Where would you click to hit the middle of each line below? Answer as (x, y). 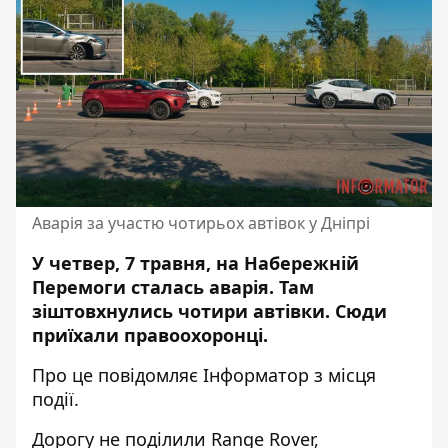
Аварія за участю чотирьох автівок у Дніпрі (201, 223)
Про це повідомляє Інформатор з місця (204, 375)
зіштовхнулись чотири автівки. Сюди (209, 311)
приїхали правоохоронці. (150, 335)
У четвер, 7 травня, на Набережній (195, 263)
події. (55, 399)
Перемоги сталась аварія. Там (173, 287)
